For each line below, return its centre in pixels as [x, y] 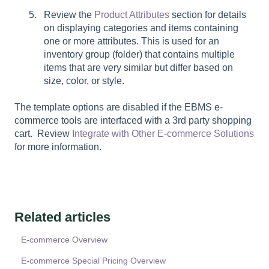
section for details [208, 14]
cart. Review [43, 134]
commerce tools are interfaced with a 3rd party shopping [133, 121]
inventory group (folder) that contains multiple [139, 54]
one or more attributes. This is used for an [131, 41]
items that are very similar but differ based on [138, 67]
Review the [69, 14]
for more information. [60, 147]
